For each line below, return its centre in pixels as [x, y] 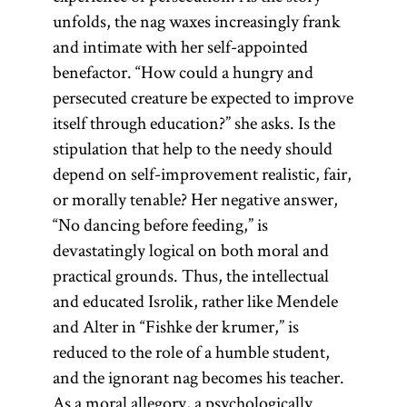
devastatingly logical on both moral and [190, 250]
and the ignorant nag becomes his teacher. [198, 377]
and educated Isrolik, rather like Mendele [195, 301]
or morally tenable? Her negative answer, [195, 199]
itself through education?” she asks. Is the [194, 123]
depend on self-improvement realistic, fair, [202, 174]
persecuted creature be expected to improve [203, 97]
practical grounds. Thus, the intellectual [190, 275]
